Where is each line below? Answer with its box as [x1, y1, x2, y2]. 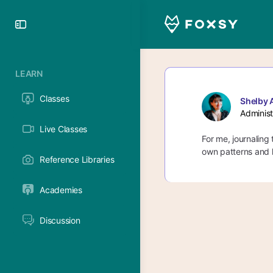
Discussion [40, 215, 80, 225]
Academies [40, 185, 82, 195]
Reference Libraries [40, 154, 115, 165]
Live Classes [40, 124, 88, 134]
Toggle [27, 15, 74, 32]
